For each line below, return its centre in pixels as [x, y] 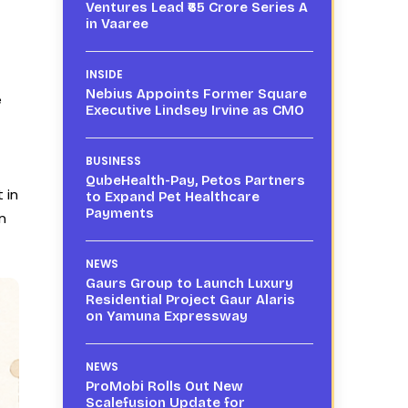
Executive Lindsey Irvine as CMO [194, 110]
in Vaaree [117, 23]
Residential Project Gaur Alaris [190, 299]
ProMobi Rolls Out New [164, 386]
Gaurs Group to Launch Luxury [189, 283]
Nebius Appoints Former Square [196, 93]
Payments [119, 213]
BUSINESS [113, 160]
